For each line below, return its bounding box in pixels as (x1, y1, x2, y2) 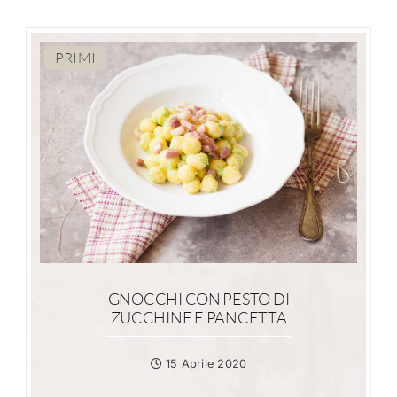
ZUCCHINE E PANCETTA (110, 307, 287, 327)
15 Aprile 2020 (161, 357, 247, 370)
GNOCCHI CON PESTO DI (107, 289, 290, 308)
